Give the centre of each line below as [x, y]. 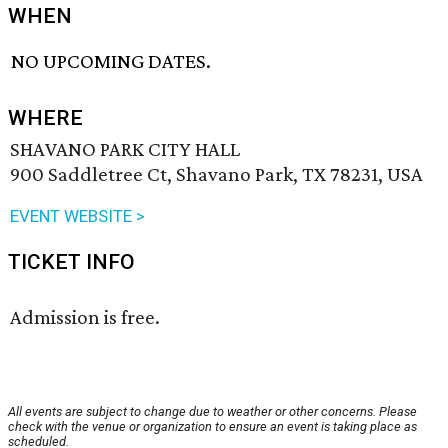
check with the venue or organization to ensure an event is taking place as [212, 427]
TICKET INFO [71, 262]
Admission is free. [85, 317]
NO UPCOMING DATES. [111, 61]
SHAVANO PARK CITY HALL [125, 149]
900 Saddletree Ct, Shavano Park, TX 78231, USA [216, 174]
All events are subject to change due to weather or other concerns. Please [212, 412]
